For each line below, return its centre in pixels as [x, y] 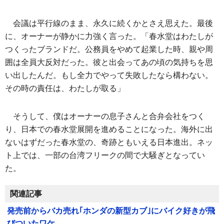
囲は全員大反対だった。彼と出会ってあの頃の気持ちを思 [109, 62]
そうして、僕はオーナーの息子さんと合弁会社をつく [109, 116]
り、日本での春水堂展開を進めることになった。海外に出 [109, 129]
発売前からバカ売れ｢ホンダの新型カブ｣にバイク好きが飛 [111, 211]
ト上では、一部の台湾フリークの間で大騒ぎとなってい [105, 155]
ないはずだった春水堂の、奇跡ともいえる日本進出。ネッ [109, 142]
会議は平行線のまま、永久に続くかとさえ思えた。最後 [113, 23]
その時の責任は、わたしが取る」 [65, 88]
